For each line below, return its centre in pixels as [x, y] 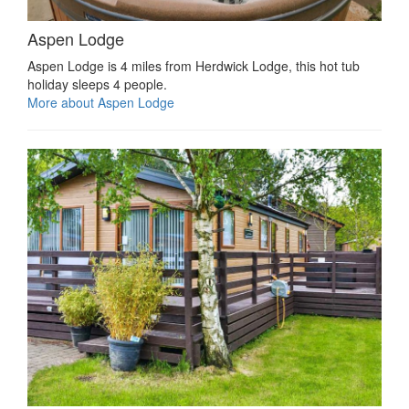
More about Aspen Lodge [101, 102]
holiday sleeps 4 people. [97, 84]
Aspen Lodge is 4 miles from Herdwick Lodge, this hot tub [194, 65]
